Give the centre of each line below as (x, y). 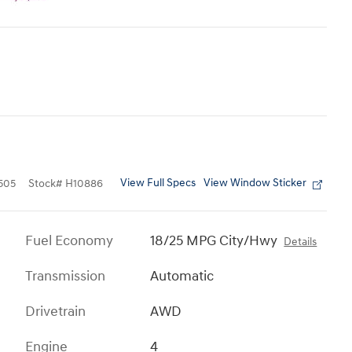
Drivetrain (55, 312)
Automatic (182, 277)
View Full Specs (158, 183)
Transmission (65, 277)
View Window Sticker (255, 183)
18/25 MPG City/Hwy (214, 241)
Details (301, 242)
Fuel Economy (69, 241)
